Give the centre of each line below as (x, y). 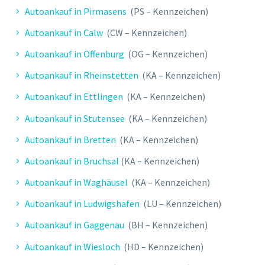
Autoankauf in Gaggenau (75, 225)
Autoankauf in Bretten (70, 139)
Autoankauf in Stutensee (75, 118)
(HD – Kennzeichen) (162, 246)
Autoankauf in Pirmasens (76, 11)
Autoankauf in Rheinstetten (82, 75)
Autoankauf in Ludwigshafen (82, 204)
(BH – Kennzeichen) (166, 225)
